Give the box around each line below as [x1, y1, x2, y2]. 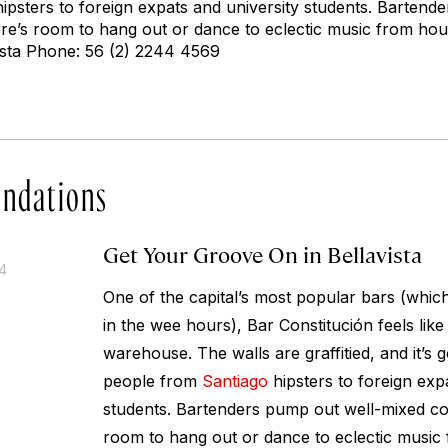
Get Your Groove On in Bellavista [102, 239, 422, 269]
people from [102, 371, 202, 392]
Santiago [201, 371, 268, 392]
